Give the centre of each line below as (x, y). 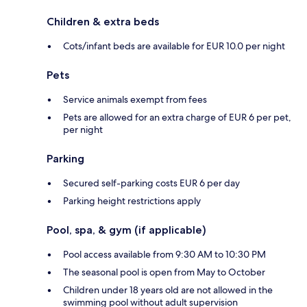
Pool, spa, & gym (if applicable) (126, 230)
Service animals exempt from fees (135, 100)
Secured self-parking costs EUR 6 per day (151, 183)
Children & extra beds (103, 22)
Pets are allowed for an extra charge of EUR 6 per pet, (177, 118)
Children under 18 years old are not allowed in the (168, 290)
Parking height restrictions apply (132, 201)
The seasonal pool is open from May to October (164, 272)
